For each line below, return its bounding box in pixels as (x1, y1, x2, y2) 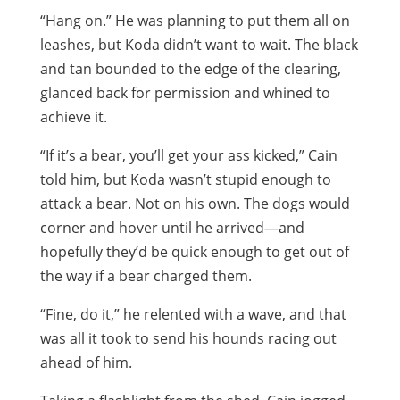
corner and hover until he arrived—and (39, 218, 304, 237)
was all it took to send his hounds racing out (39, 329, 337, 348)
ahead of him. (39, 353, 132, 372)
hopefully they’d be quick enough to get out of (39, 242, 349, 262)
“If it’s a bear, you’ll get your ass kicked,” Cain (39, 146, 337, 165)
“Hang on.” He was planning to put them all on (39, 11, 350, 30)
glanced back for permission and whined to (39, 83, 330, 103)
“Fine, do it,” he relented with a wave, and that (39, 304, 346, 324)
